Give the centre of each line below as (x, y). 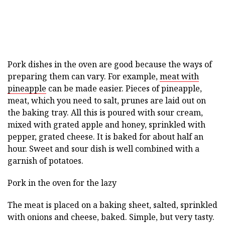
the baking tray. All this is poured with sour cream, (105, 113)
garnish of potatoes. (45, 161)
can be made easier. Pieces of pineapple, (124, 88)
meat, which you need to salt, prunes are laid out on (107, 100)
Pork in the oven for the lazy (62, 183)
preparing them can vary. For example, (84, 76)
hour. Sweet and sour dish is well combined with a (103, 149)
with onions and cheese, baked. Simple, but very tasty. (111, 217)
